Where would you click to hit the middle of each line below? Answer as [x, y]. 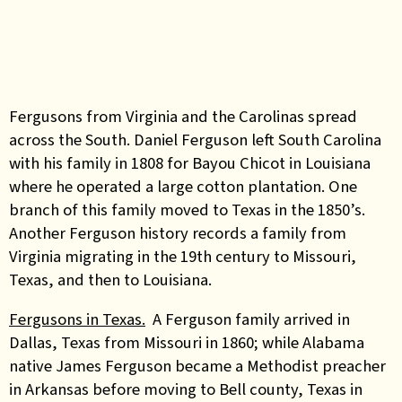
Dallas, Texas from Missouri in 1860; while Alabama [187, 342]
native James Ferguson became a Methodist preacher [197, 366]
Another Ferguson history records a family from [178, 232]
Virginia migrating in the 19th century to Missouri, [183, 256]
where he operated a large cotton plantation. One [183, 186]
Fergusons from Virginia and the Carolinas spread [183, 116]
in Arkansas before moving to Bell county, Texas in [186, 389]
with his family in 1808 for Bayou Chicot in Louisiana [190, 162]
